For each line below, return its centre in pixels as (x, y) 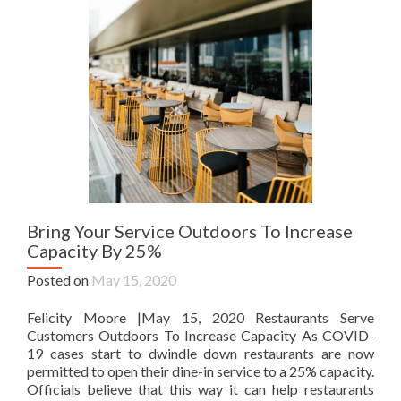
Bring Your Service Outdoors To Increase (190, 231)
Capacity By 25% (94, 251)
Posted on (59, 280)
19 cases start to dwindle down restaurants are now (200, 353)
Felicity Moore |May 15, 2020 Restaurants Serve (200, 317)
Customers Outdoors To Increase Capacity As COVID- (200, 335)
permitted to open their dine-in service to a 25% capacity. (200, 371)
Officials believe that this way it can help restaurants (200, 389)
